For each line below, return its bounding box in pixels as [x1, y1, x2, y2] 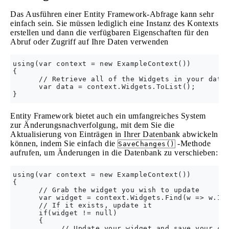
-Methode [175, 139, 211, 148]
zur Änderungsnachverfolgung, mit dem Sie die [10, 121, 174, 129]
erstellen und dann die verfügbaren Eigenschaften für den [10, 28, 209, 37]
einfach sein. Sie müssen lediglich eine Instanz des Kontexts [10, 19, 218, 28]
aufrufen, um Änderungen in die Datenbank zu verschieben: [10, 148, 218, 157]
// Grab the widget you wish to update [13, 186, 200, 194]
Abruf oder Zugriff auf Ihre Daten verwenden [10, 37, 169, 46]
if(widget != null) [13, 209, 117, 217]
